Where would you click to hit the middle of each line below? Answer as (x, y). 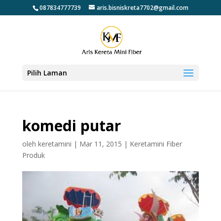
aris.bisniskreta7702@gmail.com (142, 8)
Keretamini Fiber (156, 144)
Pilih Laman (47, 73)
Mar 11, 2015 (100, 144)
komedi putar (71, 126)
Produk (33, 155)
